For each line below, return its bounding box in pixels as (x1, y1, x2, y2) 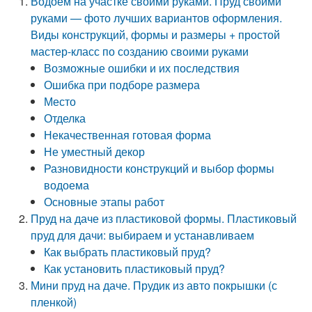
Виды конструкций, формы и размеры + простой (31, 26, 281, 42)
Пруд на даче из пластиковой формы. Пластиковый (31, 210, 297, 226)
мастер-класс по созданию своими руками (31, 43, 249, 59)
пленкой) (31, 294, 77, 310)
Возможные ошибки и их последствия (44, 60, 240, 76)
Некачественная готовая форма (44, 127, 212, 143)
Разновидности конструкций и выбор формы (44, 160, 275, 176)
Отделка (44, 110, 86, 126)
